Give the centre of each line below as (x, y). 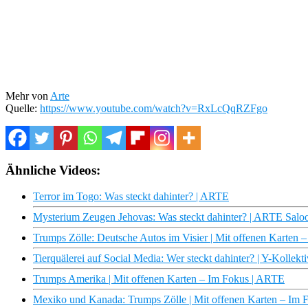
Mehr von (28, 96)
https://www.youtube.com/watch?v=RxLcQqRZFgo (154, 108)
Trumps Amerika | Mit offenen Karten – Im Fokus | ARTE (159, 279)
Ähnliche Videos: (53, 170)
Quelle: (23, 108)
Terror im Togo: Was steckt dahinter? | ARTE (131, 197)
